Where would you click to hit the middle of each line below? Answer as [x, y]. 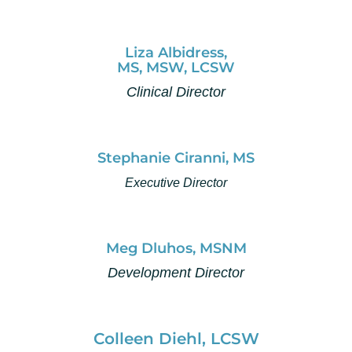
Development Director [176, 273]
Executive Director [176, 183]
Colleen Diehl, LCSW [176, 339]
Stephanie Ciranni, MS [176, 158]
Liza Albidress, [176, 53]
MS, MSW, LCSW [176, 68]
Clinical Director [176, 92]
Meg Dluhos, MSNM [176, 249]
